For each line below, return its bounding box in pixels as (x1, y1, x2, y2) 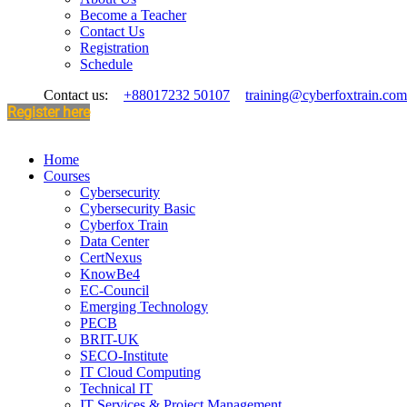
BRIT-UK (80, 332, 139, 347)
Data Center (80, 233, 149, 249)
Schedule (80, 56, 133, 72)
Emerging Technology (80, 299, 208, 314)
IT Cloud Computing (80, 364, 201, 380)
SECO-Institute (80, 348, 168, 363)
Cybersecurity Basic (80, 201, 195, 216)
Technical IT (80, 381, 153, 396)
